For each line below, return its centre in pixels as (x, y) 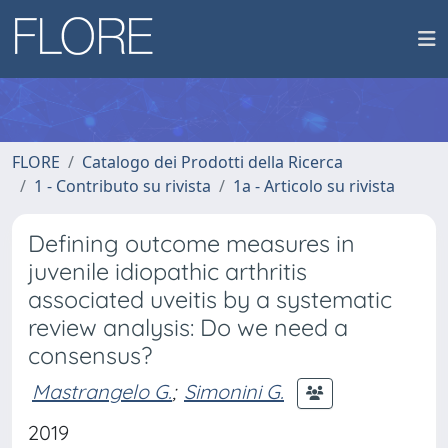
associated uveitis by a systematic (210, 299)
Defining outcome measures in (191, 243)
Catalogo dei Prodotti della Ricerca (212, 162)
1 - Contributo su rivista (122, 186)
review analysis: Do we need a (188, 327)
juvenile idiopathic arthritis (167, 271)
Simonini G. (234, 391)
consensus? (90, 355)
